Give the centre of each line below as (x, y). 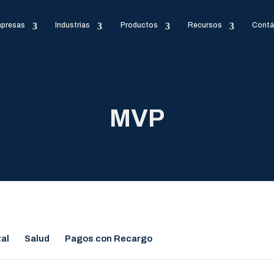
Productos (139, 25)
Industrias (73, 25)
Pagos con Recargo (109, 239)
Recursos (205, 25)
